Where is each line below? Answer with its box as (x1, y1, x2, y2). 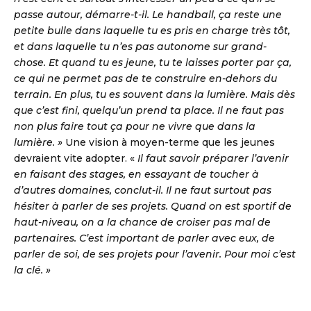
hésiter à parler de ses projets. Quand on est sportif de (14, 200, 292, 213)
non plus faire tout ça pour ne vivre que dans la (14, 120, 255, 133)
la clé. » (14, 264, 51, 277)
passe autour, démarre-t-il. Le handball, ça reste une (14, 8, 282, 22)
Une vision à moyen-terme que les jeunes (62, 136, 275, 149)
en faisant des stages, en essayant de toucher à (14, 168, 259, 181)
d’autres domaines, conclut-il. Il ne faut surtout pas (14, 184, 271, 197)
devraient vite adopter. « (14, 152, 135, 165)
